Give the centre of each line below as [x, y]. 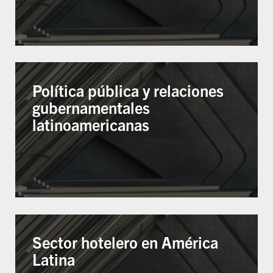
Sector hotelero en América [126, 242]
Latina [54, 259]
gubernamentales [91, 107]
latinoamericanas [91, 124]
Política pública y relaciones [128, 90]
